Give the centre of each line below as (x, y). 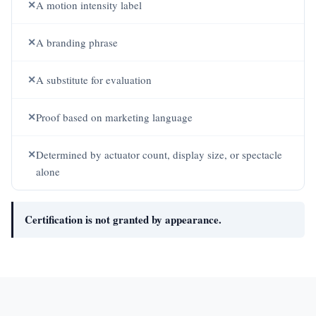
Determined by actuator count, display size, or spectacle (159, 154)
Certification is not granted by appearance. (123, 219)
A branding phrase (77, 42)
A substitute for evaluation (94, 80)
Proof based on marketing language (114, 117)
